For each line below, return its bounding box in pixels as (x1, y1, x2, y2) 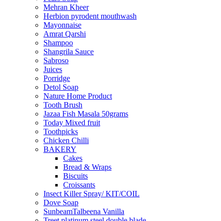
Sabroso (43, 56, 69, 65)
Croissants (63, 180, 95, 189)
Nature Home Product (43, 91, 112, 100)
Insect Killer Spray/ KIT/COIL (43, 189, 140, 198)
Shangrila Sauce (43, 47, 94, 56)
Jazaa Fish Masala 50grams (43, 109, 128, 118)
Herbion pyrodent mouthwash (43, 11, 137, 20)
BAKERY (43, 145, 76, 153)
